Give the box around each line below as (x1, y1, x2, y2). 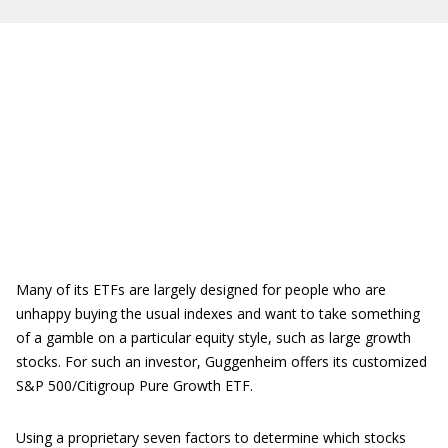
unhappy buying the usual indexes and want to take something (16, 304, 420, 323)
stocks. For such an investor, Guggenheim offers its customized (16, 352, 427, 371)
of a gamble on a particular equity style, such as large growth (16, 328, 411, 347)
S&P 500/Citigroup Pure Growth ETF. (16, 376, 253, 395)
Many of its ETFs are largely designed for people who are (16, 280, 386, 299)
